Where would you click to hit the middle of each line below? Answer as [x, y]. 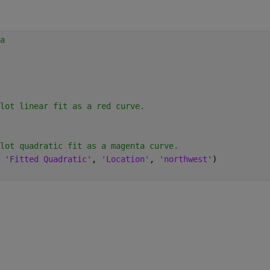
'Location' [125, 159]
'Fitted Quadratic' [48, 159]
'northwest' [185, 159]
